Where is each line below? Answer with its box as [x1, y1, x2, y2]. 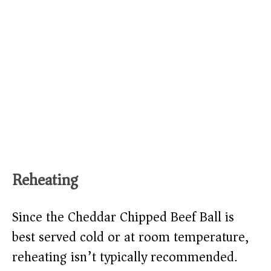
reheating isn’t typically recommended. [12, 246, 237, 269]
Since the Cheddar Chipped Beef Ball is [12, 206, 234, 229]
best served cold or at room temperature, [12, 226, 249, 249]
